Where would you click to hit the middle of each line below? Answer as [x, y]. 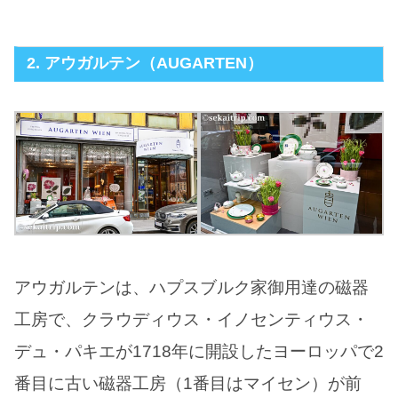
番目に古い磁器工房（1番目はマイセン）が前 [188, 384]
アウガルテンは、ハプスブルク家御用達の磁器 [191, 288]
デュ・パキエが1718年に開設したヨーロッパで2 [199, 352]
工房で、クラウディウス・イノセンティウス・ [191, 320]
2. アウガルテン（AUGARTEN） [145, 63]
